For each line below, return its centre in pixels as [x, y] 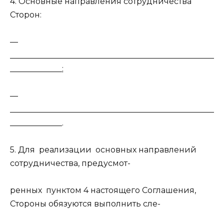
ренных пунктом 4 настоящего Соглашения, [103, 190]
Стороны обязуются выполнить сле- [85, 204]
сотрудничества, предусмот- [70, 163]
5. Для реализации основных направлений [103, 150]
